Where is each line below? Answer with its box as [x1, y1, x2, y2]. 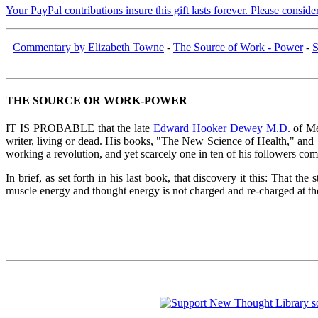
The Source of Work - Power [173, 40, 303, 53]
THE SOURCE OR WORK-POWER [6, 94, 187, 107]
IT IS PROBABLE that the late [6, 122, 154, 135]
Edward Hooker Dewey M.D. [153, 122, 290, 135]
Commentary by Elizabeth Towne [13, 40, 164, 53]
